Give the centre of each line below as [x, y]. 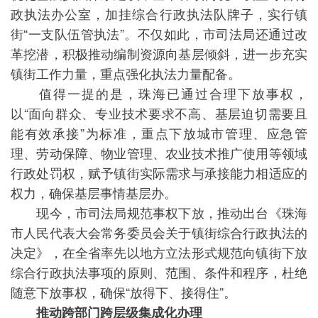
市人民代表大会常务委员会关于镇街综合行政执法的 [159, 232]
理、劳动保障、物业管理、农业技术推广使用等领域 [159, 153]
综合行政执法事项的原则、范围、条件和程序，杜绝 [159, 272]
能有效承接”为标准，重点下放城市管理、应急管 [159, 133]
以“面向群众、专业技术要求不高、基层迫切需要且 [159, 113]
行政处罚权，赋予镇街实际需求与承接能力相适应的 [159, 172]
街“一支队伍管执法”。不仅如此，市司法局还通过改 [159, 33]
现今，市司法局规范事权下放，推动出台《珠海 [159, 212]
